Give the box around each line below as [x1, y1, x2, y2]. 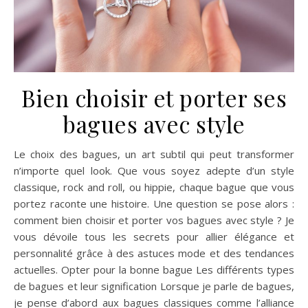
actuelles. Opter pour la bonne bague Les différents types [14, 263, 294, 276]
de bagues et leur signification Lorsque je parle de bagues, [14, 279, 294, 293]
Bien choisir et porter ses [21, 82, 287, 113]
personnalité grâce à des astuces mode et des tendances [14, 246, 294, 260]
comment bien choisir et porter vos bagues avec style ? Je [14, 213, 294, 227]
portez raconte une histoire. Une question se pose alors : [14, 197, 294, 210]
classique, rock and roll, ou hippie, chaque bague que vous [14, 180, 294, 194]
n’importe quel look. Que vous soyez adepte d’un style [14, 164, 294, 177]
